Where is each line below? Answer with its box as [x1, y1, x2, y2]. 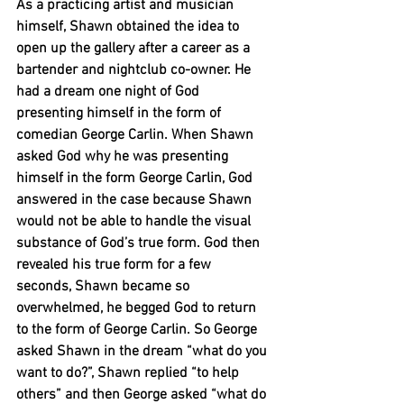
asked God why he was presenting [16, 148, 232, 167]
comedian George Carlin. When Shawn [16, 126, 257, 145]
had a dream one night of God [16, 83, 203, 102]
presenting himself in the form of [16, 105, 225, 124]
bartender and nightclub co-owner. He [16, 61, 254, 80]
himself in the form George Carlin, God [16, 170, 256, 188]
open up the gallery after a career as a [16, 40, 253, 59]
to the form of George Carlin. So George [16, 321, 261, 340]
